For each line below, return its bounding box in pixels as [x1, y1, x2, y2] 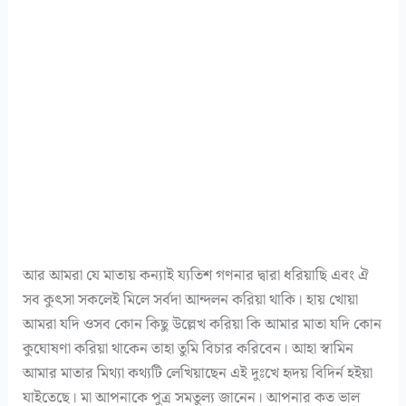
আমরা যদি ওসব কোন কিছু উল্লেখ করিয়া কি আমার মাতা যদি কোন [23, 312, 382, 336]
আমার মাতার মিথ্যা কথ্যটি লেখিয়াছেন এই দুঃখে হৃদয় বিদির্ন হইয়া [23, 361, 373, 385]
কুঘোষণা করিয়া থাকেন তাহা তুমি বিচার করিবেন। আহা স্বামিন [23, 336, 354, 361]
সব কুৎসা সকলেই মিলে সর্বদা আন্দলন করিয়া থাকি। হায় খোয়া [23, 287, 359, 312]
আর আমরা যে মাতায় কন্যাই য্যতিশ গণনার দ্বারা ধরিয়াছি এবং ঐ [23, 263, 371, 287]
